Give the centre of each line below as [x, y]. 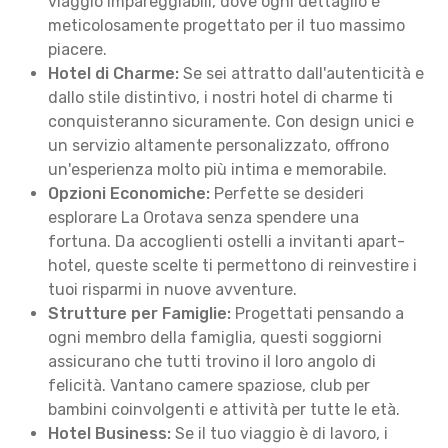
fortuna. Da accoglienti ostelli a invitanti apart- [226, 241]
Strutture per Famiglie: [139, 313]
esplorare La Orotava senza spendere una [203, 217]
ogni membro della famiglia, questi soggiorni [215, 337]
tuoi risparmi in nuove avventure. [172, 289]
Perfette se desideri [287, 193]
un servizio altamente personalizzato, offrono [218, 145]
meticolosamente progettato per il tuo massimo [226, 25]
